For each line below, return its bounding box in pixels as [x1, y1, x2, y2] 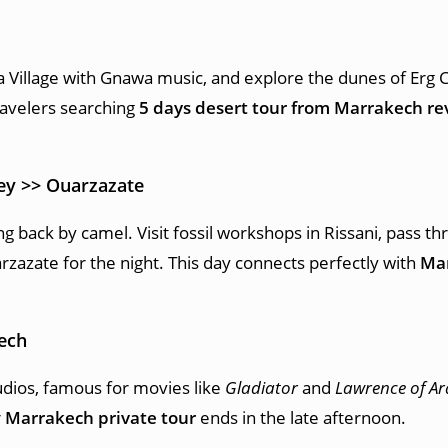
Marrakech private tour [5, 406, 196, 429]
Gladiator [225, 376, 298, 399]
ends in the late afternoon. [196, 406, 406, 429]
